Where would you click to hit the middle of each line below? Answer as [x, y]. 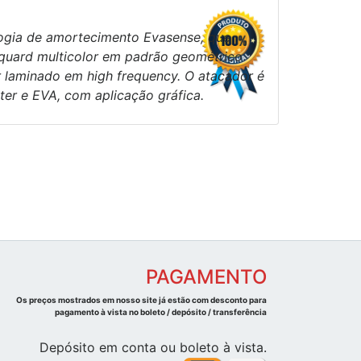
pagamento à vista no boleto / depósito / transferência [203, 312]
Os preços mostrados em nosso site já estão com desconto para [141, 300]
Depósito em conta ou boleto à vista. [153, 348]
